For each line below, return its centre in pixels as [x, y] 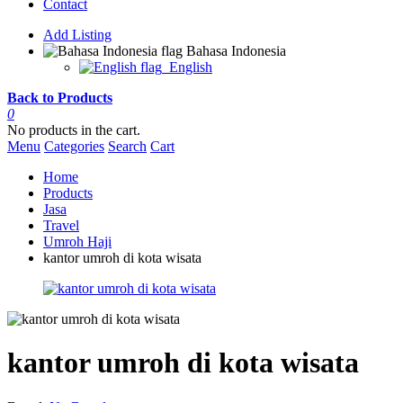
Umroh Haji [77, 242]
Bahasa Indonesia [234, 51]
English [189, 67]
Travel [61, 225]
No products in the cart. [74, 130]
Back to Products [60, 98]
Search [127, 146]
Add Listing [77, 35]
